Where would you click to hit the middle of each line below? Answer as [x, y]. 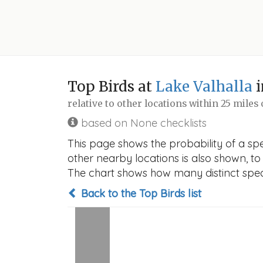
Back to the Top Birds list [140, 193]
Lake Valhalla [204, 87]
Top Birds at [112, 87]
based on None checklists [142, 123]
